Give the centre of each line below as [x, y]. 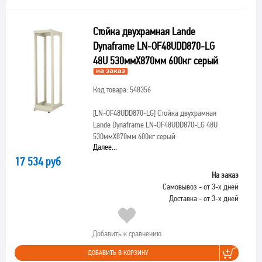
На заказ [225, 175]
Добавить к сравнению [127, 233]
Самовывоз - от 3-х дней [201, 187]
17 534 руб [38, 161]
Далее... [105, 147]
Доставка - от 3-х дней [204, 198]
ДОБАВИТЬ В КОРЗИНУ [118, 253]
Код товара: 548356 [122, 89]
